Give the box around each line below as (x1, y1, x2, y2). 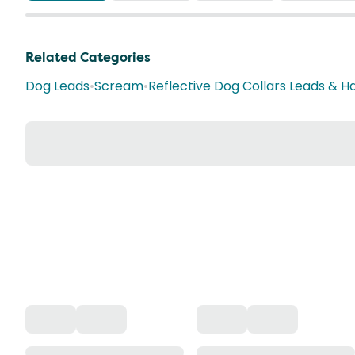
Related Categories (25, 49, 151, 66)
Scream (94, 77, 143, 95)
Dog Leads (25, 77, 90, 95)
